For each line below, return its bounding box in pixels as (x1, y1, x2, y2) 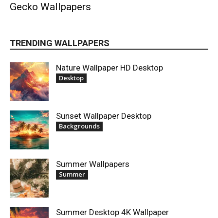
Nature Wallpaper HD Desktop (56, 62, 163, 73)
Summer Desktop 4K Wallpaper (56, 207, 169, 217)
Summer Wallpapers (56, 159, 129, 169)
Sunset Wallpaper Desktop (56, 110, 151, 121)
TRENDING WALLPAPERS (10, 37, 109, 48)
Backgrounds (59, 121, 100, 130)
